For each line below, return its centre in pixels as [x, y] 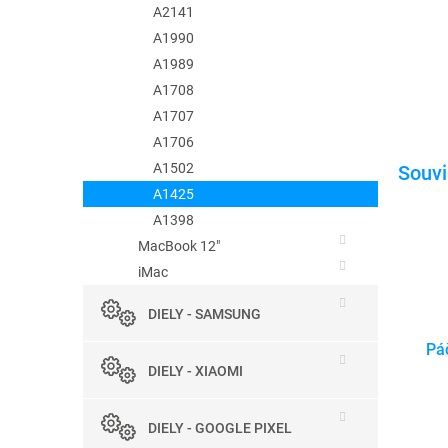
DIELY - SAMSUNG [204, 313]
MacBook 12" [179, 245]
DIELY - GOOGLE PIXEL [220, 427]
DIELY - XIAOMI [195, 370]
